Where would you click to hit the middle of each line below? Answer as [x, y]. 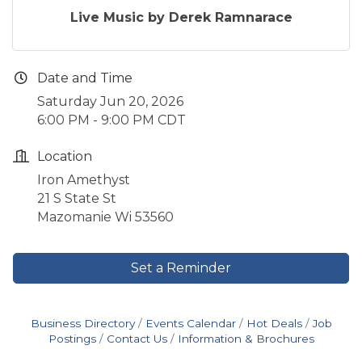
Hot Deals [274, 324]
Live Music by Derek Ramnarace [181, 18]
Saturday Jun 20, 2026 [110, 102]
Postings [72, 339]
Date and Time [85, 78]
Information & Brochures [246, 339]
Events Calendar [190, 324]
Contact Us [137, 339]
